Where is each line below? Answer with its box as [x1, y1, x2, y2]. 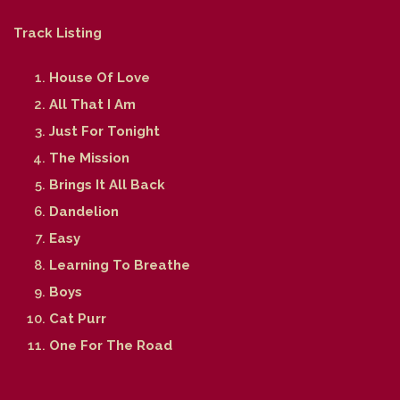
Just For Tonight [49, 122, 160, 139]
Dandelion [49, 203, 119, 220]
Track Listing [13, 24, 102, 41]
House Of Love [49, 69, 150, 86]
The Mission [49, 149, 129, 166]
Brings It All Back [49, 176, 165, 193]
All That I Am [49, 96, 136, 112]
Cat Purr [49, 310, 106, 327]
